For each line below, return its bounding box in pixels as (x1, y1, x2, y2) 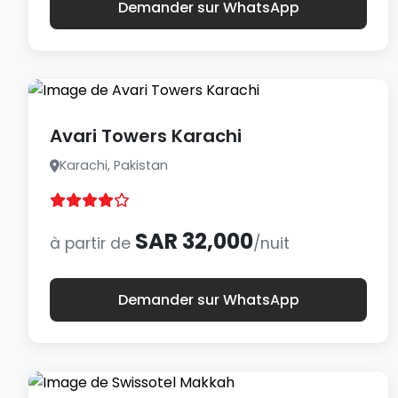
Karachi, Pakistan (60, 156, 168, 174)
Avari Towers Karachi (50, 123, 242, 148)
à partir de (50, 233, 135, 254)
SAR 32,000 (135, 227, 253, 256)
